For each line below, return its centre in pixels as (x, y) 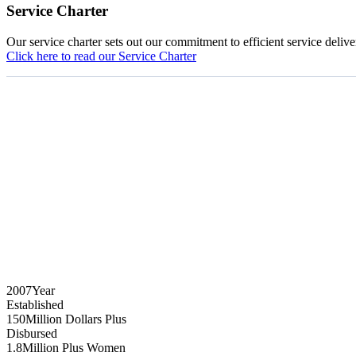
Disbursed (32, 333)
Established (35, 304)
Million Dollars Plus (76, 319)
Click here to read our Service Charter (101, 56)
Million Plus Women (74, 347)
